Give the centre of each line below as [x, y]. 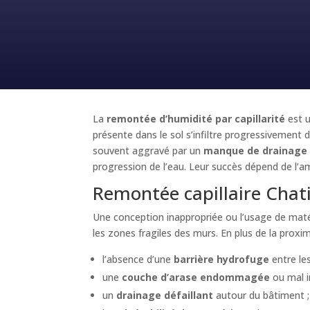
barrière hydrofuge [222, 259]
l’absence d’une [138, 259]
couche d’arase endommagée [196, 277]
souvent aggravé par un [148, 150]
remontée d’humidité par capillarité [196, 118]
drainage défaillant [165, 295]
